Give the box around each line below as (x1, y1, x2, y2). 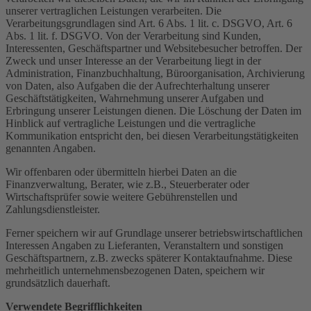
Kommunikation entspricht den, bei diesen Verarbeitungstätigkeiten (6, 129, 299, 142)
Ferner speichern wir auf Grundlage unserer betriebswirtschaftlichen (6, 226, 303, 239)
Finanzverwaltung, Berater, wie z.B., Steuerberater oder (6, 178, 249, 190)
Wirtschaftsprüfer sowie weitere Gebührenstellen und (6, 190, 237, 203)
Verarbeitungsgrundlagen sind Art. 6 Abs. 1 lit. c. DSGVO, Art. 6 (6, 17, 292, 29)
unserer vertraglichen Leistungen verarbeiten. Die (6, 4, 221, 17)
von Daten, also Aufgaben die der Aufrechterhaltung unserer (6, 79, 269, 92)
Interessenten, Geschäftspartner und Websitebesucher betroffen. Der (6, 42, 302, 54)
